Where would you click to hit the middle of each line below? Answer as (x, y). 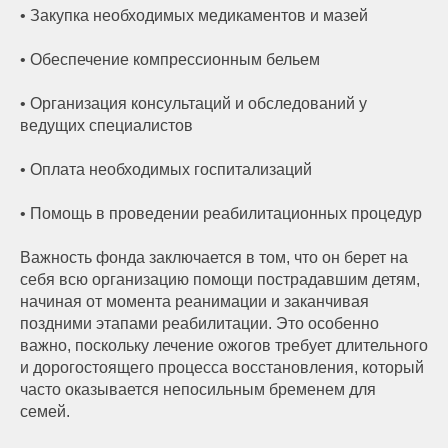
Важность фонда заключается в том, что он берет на (214, 257)
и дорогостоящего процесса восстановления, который (222, 367)
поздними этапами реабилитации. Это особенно (199, 323)
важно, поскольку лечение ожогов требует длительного (224, 345)
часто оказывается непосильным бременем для (198, 389)
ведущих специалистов (106, 125)
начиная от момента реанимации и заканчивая (194, 301)
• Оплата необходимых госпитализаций (166, 169)
